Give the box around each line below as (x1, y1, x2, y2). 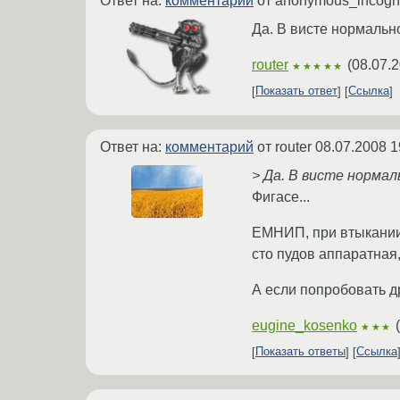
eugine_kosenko (252, 317, 357, 333)
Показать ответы (255, 345, 346, 359)
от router (254, 138, 315, 154)
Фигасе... (252, 188, 310, 204)
